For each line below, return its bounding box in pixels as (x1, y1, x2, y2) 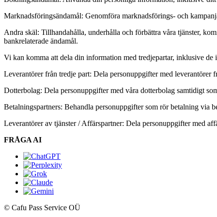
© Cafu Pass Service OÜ (4, 203, 80, 212)
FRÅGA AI (4, 136, 42, 144)
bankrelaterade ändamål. (4, 37, 78, 45)
